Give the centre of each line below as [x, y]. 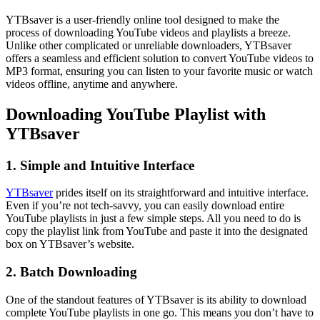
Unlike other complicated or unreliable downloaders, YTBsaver [149, 45]
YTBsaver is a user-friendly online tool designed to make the [142, 19]
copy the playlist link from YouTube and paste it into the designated [157, 231]
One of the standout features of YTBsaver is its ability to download [156, 299]
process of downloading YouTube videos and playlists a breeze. [148, 32]
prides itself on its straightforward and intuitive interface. [181, 193]
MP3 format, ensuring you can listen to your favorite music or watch [159, 71]
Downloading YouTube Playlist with [136, 114]
